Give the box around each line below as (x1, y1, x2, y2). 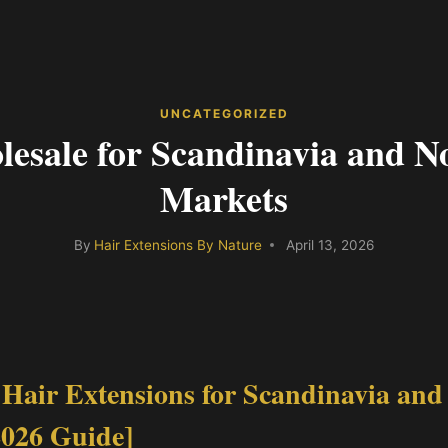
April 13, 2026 (286, 236, 375, 253)
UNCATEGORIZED (159, 106, 289, 121)
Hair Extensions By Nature (94, 236, 263, 253)
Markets (160, 172, 288, 224)
